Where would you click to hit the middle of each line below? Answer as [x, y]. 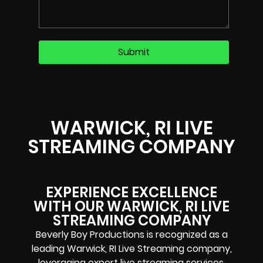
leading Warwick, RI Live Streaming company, [131, 248]
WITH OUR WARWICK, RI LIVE [131, 206]
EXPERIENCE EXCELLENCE [131, 192]
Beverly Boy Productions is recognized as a [131, 234]
